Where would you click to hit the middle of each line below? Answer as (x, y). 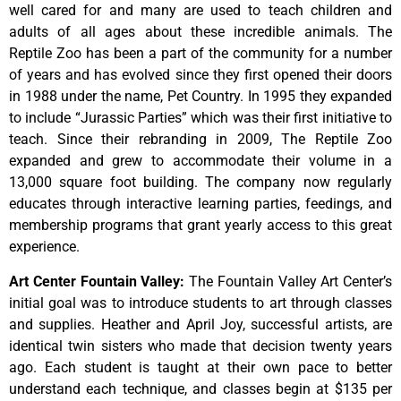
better (375, 367)
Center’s (367, 281)
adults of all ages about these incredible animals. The (200, 32)
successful (288, 324)
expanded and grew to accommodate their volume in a (200, 161)
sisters (124, 346)
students (222, 303)
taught (183, 367)
